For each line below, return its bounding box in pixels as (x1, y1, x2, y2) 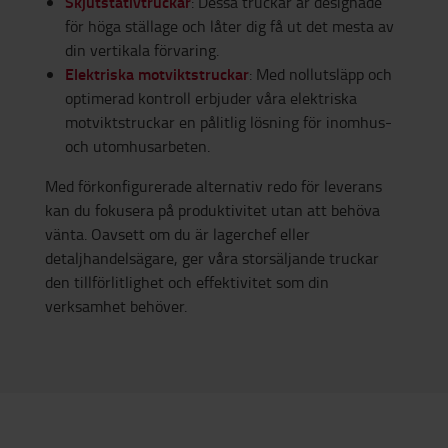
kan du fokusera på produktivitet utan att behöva (45, 199, 380, 222)
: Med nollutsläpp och (249, 63, 392, 86)
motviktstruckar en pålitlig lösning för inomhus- (65, 111, 392, 134)
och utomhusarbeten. (65, 135, 210, 158)
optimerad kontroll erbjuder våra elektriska (65, 87, 357, 110)
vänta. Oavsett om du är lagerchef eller (45, 223, 310, 246)
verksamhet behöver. (45, 295, 187, 318)
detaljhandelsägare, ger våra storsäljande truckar (45, 247, 379, 270)
